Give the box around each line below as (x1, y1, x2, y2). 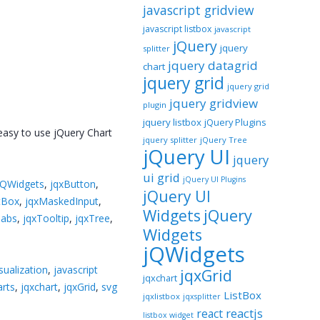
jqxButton (50, 177, 96, 191)
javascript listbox (142, 23, 211, 35)
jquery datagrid (167, 57, 258, 74)
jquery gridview (169, 95, 258, 111)
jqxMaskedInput (25, 194, 99, 209)
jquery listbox (142, 116, 201, 129)
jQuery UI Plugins (182, 174, 246, 184)
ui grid (142, 169, 180, 186)
